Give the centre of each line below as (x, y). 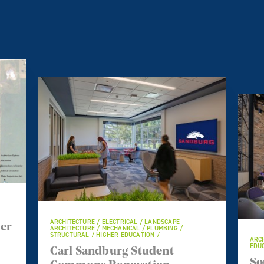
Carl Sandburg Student (112, 251)
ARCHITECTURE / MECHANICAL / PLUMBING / (116, 228)
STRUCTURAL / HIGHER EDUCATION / (105, 235)
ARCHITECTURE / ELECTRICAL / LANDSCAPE (115, 222)
